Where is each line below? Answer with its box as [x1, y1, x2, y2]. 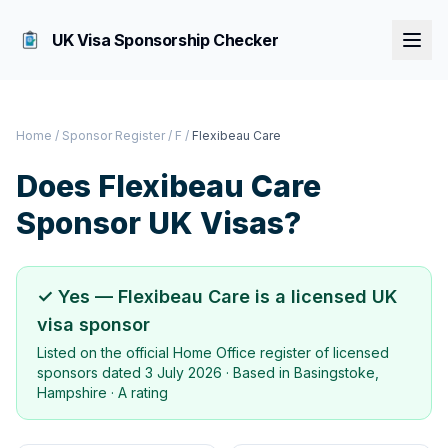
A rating [118, 384, 168, 401]
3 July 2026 [145, 364, 222, 381]
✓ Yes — [37, 286, 118, 307]
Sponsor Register [62, 128, 165, 143]
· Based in [222, 364, 294, 381]
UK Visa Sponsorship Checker [52, 30, 279, 50]
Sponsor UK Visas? [16, 205, 301, 241]
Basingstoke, [294, 364, 379, 381]
